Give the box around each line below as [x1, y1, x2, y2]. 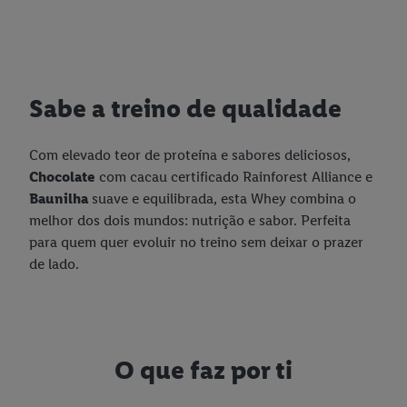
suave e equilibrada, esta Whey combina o [92, 190, 356, 208]
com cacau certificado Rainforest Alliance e [99, 168, 372, 186]
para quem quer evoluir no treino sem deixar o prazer [29, 233, 363, 252]
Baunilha [29, 190, 92, 208]
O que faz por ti [114, 354, 293, 386]
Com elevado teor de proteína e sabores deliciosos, [29, 146, 351, 164]
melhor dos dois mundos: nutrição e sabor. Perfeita [29, 212, 351, 230]
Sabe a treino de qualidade [29, 92, 342, 124]
